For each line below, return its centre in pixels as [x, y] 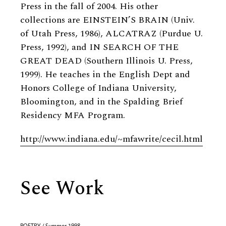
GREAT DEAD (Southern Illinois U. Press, [106, 61]
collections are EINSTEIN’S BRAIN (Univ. [107, 20]
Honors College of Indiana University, [98, 88]
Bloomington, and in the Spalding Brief [101, 102]
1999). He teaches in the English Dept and [105, 74]
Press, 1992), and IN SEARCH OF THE [99, 47]
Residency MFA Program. [73, 115]
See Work [62, 189]
